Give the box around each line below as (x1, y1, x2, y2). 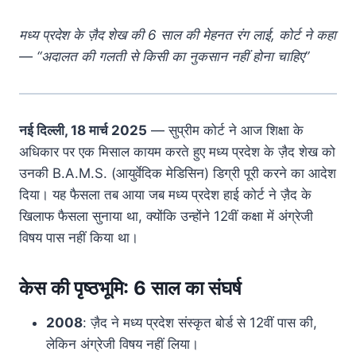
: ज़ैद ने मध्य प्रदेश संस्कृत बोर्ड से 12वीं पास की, (83, 315, 317, 331)
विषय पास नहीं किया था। (19, 230, 138, 246)
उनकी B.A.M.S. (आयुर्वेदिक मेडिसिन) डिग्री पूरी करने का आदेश (19, 165, 336, 182)
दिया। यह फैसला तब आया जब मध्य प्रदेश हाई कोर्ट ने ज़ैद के (19, 187, 311, 203)
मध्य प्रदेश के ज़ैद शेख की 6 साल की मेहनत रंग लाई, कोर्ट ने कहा (19, 27, 336, 44)
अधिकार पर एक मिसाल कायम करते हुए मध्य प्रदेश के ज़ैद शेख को (19, 144, 335, 161)
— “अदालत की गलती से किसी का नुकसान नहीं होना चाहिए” (19, 48, 309, 65)
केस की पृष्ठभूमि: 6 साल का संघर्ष (19, 277, 242, 300)
